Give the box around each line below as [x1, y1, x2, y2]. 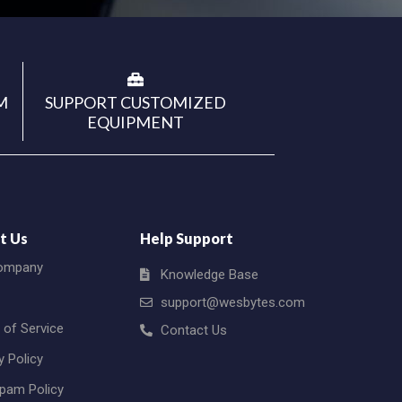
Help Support [140, 229, 234, 247]
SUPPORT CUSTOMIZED [45, 92, 226, 112]
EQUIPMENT [87, 111, 184, 132]
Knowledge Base [160, 266, 258, 283]
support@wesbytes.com [160, 293, 305, 310]
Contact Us [160, 321, 227, 338]
